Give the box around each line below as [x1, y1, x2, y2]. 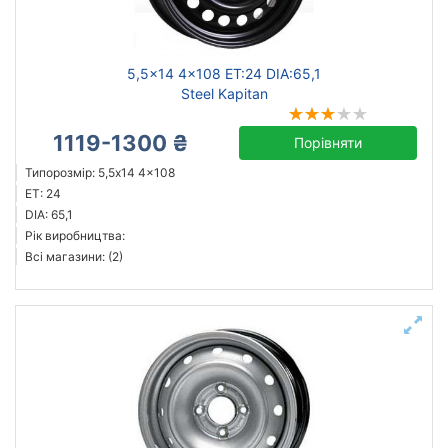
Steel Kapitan [180, 85, 268, 102]
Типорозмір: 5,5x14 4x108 [25, 165, 175, 180]
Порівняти [294, 134, 362, 151]
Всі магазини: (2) [25, 249, 123, 264]
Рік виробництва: [25, 228, 125, 243]
